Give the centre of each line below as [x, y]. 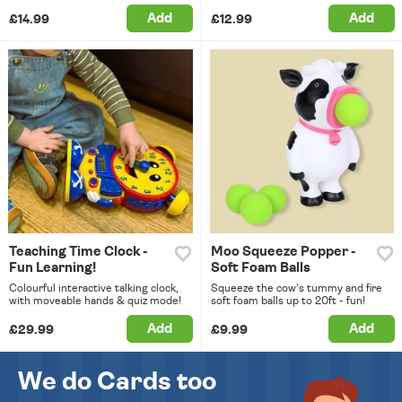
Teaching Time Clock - [78, 252]
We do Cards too [117, 383]
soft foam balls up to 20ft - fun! [288, 301]
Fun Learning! [52, 268]
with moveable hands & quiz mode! [95, 301]
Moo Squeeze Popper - [283, 252]
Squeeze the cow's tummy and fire [296, 288]
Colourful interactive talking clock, [94, 288]
